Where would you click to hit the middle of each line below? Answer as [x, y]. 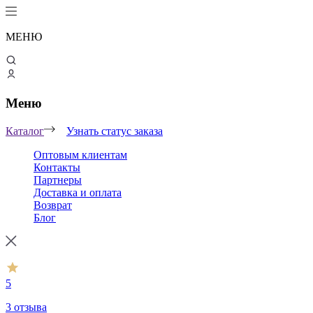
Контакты [57, 168]
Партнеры [58, 180]
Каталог [25, 131]
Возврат [53, 205]
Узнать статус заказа [115, 131]
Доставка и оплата [78, 193]
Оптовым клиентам [80, 155]
